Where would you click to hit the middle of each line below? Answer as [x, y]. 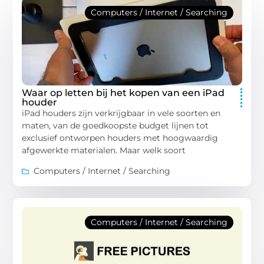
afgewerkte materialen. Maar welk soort [104, 150]
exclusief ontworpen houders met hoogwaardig [120, 138]
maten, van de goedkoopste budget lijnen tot [115, 125]
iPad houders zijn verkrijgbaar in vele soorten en [121, 113]
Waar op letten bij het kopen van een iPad [123, 93]
